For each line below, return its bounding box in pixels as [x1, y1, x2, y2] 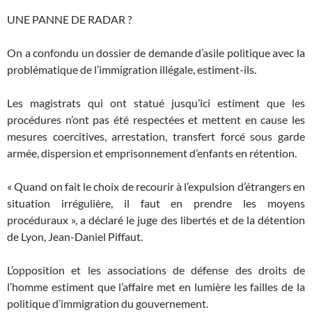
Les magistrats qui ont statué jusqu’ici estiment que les [7, 96, 305, 109]
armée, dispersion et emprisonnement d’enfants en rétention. [7, 146, 297, 159]
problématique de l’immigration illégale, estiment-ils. [7, 63, 256, 76]
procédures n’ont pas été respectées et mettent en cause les [7, 113, 305, 126]
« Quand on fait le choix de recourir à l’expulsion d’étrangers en [7, 180, 305, 193]
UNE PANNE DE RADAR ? [7, 13, 132, 26]
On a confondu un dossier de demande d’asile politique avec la [7, 46, 305, 59]
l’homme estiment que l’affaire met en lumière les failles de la [7, 280, 305, 293]
